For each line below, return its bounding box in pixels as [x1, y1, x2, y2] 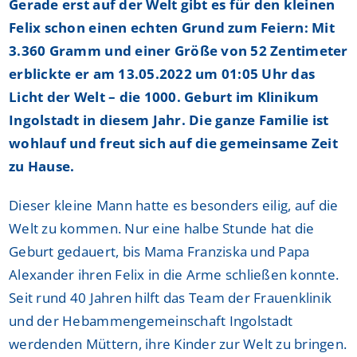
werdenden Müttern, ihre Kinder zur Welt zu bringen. [9, 335, 347, 354]
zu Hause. [9, 157, 75, 176]
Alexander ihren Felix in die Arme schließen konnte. [9, 265, 339, 284]
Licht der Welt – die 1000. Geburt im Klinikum [9, 88, 320, 107]
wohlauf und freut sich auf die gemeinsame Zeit [9, 134, 338, 153]
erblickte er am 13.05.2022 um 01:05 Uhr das [9, 65, 316, 84]
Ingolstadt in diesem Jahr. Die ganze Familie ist [9, 111, 329, 130]
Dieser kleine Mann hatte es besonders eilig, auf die [9, 196, 339, 215]
